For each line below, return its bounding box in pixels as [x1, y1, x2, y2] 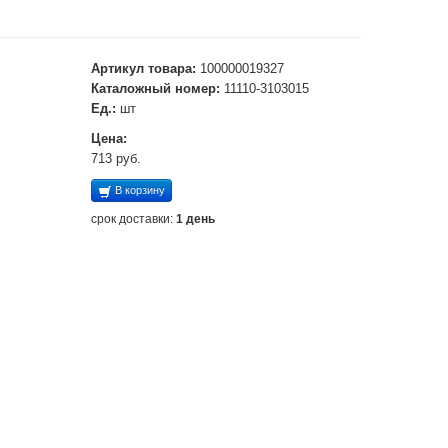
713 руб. [91, 151, 141, 166]
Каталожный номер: [91, 81, 220, 96]
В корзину [112, 184, 165, 196]
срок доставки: [91, 212, 176, 226]
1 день [176, 212, 215, 226]
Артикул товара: [91, 61, 196, 76]
